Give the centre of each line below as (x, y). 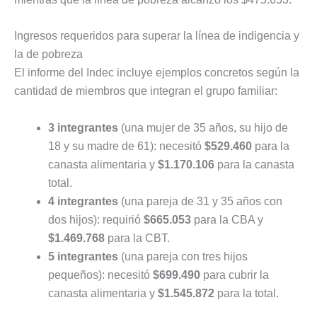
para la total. (247, 293)
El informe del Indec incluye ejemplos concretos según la (157, 73)
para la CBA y (227, 219)
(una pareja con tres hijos (183, 256)
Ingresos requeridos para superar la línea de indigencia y (157, 36)
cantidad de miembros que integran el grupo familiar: (146, 91)
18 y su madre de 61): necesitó (126, 146)
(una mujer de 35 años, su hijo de (203, 127)
